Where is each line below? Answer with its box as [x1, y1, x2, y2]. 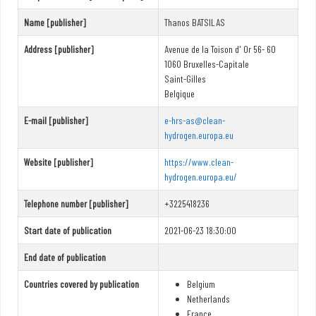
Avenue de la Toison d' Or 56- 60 [164, 42, 276, 55]
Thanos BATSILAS [164, 16, 225, 28]
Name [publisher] [24, 16, 86, 28]
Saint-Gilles [164, 72, 206, 85]
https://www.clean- [164, 155, 233, 168]
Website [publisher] [24, 155, 93, 168]
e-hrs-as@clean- [164, 114, 225, 126]
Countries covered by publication [24, 277, 139, 290]
